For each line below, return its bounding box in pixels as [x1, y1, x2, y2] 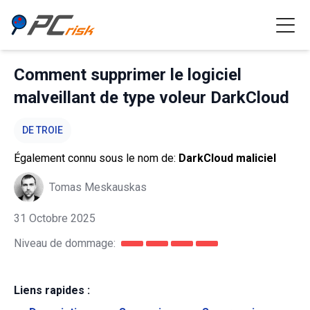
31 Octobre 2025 [14, 212, 95, 225]
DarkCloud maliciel [179, 152, 276, 165]
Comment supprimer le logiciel [14, 65, 241, 84]
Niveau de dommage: [14, 237, 116, 250]
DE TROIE [22, 125, 63, 136]
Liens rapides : [14, 284, 90, 297]
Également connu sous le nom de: [14, 152, 179, 165]
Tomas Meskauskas [49, 180, 147, 194]
